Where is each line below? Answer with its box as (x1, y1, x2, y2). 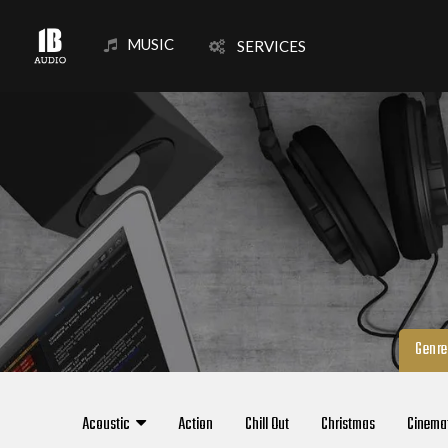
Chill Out (244, 411, 289, 438)
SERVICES (225, 37, 306, 55)
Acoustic (81, 411, 136, 438)
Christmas (320, 411, 375, 438)
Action (177, 411, 213, 438)
